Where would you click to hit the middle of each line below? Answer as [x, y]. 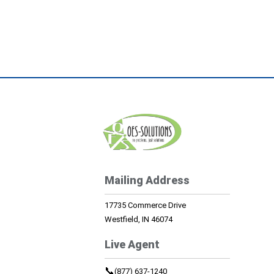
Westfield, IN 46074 [138, 219]
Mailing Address [147, 180]
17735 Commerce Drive [145, 205]
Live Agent [132, 244]
